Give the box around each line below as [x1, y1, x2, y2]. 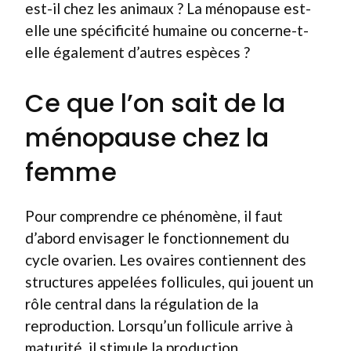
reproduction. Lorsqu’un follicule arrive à [25, 316, 293, 335]
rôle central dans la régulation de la [25, 294, 259, 313]
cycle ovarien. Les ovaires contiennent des [25, 250, 306, 269]
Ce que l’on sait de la [25, 85, 285, 121]
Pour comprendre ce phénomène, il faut [25, 206, 283, 225]
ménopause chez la [25, 119, 269, 155]
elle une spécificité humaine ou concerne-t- [25, 21, 309, 39]
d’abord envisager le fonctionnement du [25, 228, 289, 247]
